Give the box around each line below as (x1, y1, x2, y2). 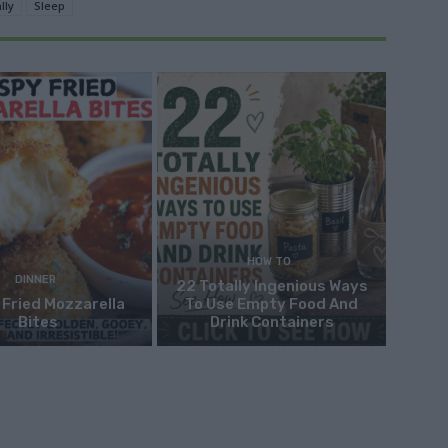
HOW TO (247, 255, 292, 269)
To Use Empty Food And (185, 295, 359, 314)
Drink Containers (209, 313, 334, 332)
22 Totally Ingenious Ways (175, 277, 368, 296)
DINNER (14, 273, 56, 287)
